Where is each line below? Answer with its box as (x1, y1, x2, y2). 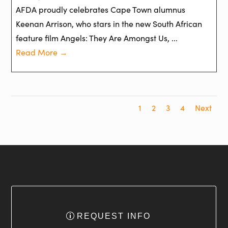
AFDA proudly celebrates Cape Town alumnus (16, 4, 186, 15)
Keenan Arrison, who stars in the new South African (16, 18, 203, 29)
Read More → (16, 46, 68, 58)
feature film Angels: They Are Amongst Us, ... (16, 32, 178, 43)
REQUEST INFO (77, 212, 151, 221)
